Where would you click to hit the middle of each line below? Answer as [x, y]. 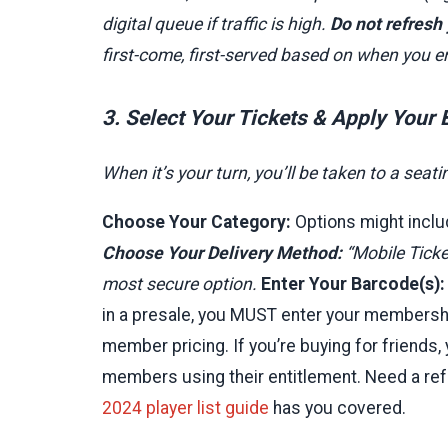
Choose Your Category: [196, 221]
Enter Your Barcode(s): [353, 283]
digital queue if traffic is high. [216, 24]
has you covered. [337, 407]
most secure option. [181, 283]
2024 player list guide [185, 407]
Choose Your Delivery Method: [222, 252]
